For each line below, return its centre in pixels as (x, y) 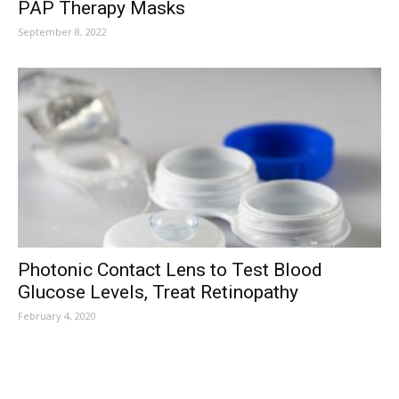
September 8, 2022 (62, 32)
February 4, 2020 (57, 315)
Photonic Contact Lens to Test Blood (170, 269)
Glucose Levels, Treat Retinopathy (158, 292)
